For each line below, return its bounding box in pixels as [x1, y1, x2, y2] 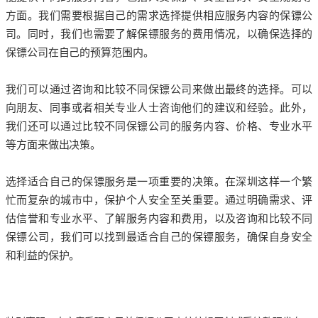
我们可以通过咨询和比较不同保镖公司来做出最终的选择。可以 [6, 82, 312, 95]
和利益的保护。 [6, 248, 80, 261]
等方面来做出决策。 [6, 138, 102, 150]
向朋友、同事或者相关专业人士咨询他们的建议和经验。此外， [6, 101, 312, 114]
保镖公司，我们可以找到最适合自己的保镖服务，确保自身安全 [6, 230, 312, 243]
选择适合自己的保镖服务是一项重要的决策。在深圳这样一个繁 [6, 175, 312, 187]
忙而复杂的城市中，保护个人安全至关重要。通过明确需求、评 [6, 193, 312, 206]
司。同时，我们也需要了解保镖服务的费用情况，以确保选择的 [6, 27, 312, 40]
